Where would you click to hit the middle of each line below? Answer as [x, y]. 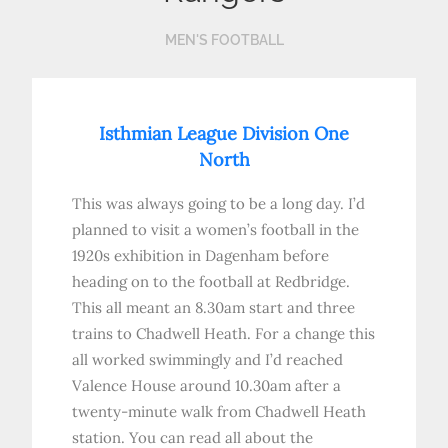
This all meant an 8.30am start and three [214, 308]
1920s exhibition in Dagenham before [201, 256]
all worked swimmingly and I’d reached [208, 360]
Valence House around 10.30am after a [207, 386]
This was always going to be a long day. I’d [219, 204]
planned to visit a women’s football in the [216, 230]
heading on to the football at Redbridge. [211, 282]
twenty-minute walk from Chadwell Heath [219, 412]
